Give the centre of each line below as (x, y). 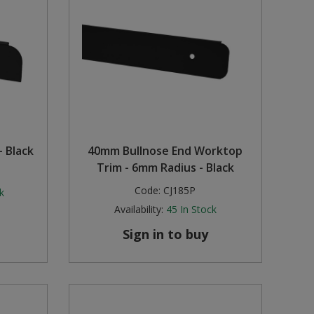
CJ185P (180, 191)
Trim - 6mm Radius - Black (165, 168)
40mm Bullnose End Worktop (165, 151)
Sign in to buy (165, 234)
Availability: (138, 210)
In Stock (198, 210)
